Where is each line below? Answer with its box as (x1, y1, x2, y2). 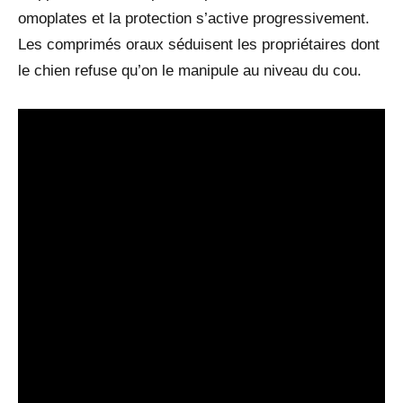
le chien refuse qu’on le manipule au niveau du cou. (18, 62, 362, 80)
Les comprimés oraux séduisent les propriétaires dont (18, 36, 380, 54)
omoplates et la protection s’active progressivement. (18, 10, 370, 28)
